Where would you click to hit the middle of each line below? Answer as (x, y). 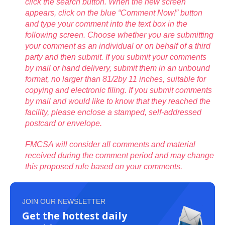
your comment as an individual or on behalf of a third (118, 46)
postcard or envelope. (64, 124)
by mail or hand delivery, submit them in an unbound (118, 68)
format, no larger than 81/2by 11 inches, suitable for (116, 79)
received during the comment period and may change (120, 156)
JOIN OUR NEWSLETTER (64, 202)
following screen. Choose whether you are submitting (119, 35)
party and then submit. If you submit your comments (116, 57)
